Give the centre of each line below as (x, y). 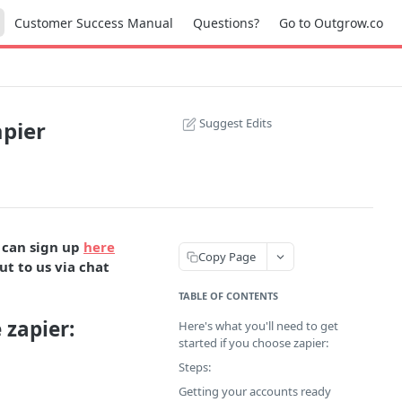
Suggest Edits (236, 123)
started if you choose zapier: (253, 343)
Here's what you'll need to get (258, 326)
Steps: (195, 367)
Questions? (226, 22)
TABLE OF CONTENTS (228, 296)
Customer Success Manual (94, 22)
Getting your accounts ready (255, 391)
